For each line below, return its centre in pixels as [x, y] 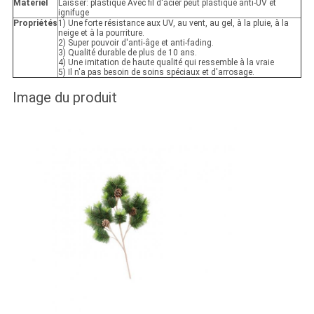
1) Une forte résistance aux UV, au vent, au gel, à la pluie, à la [173, 23]
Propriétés [35, 23]
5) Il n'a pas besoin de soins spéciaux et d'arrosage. [156, 73]
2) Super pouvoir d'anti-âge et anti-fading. [136, 43]
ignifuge [73, 13]
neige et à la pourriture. [101, 33]
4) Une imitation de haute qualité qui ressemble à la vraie [166, 63]
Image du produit [64, 98]
